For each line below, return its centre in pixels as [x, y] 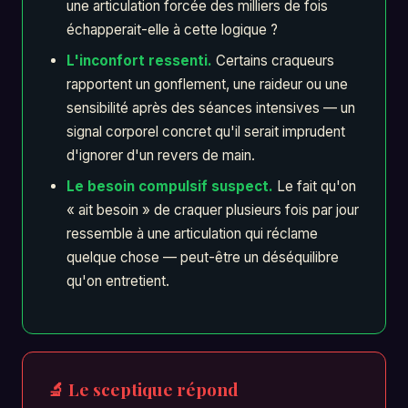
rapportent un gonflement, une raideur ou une [207, 85]
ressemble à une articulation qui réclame [192, 234]
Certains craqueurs [273, 61]
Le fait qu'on [314, 187]
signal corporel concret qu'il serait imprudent [205, 132]
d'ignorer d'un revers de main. [160, 156]
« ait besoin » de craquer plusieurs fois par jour [212, 210]
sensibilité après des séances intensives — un [210, 108]
